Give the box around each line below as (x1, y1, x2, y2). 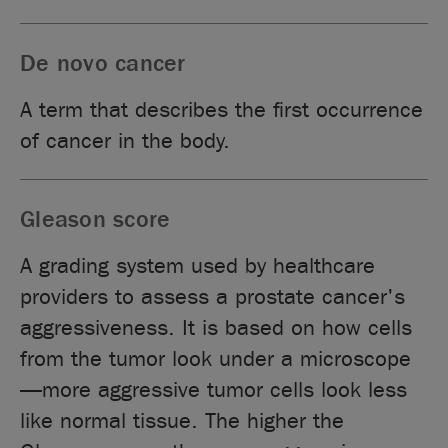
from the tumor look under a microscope (20, 345, 412, 372)
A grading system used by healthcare (20, 252, 376, 279)
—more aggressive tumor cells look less (20, 376, 408, 403)
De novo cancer (20, 49, 186, 77)
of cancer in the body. (20, 127, 231, 154)
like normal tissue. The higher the (20, 407, 345, 434)
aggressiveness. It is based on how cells (20, 314, 413, 341)
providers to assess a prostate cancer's (20, 283, 406, 310)
